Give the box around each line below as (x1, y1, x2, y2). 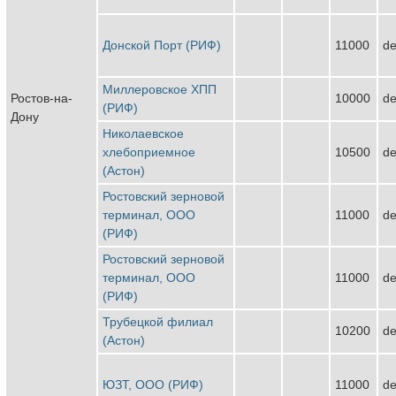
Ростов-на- (11, 90, 72, 105)
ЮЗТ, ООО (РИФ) (103, 377, 203, 392)
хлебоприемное (103, 144, 195, 159)
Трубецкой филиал (103, 314, 213, 329)
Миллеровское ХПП (103, 81, 217, 96)
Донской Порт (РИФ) (103, 37, 221, 52)
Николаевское (103, 126, 184, 141)
